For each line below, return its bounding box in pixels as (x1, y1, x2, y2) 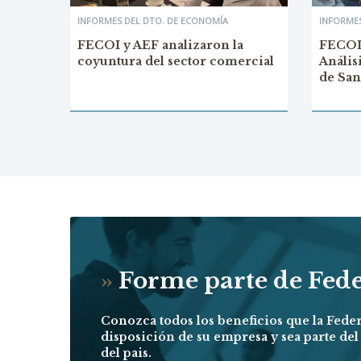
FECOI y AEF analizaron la (77, 38, 243, 53)
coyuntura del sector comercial (77, 54, 274, 69)
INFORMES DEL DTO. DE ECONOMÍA (77, 15, 228, 27)
